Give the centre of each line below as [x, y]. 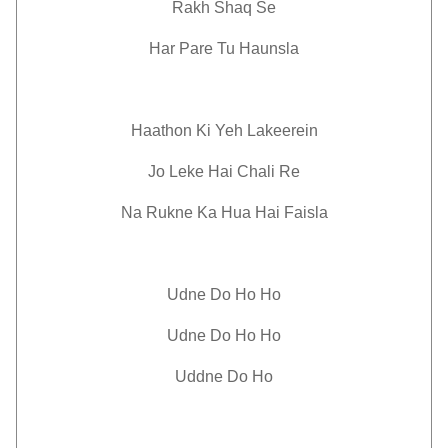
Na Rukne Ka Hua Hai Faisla [224, 212]
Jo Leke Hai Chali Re [224, 171]
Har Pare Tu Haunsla [224, 48]
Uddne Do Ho [224, 376]
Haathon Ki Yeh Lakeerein [224, 130]
